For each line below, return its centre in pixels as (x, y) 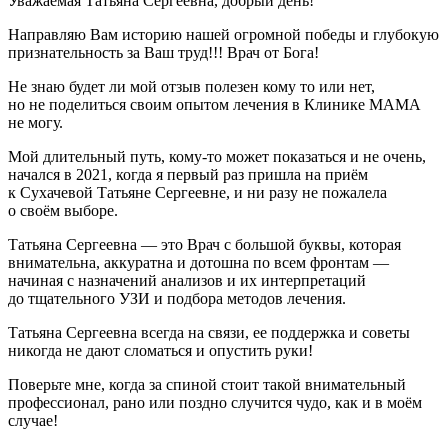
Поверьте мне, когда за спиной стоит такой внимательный (207, 384)
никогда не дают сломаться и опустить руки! (160, 350)
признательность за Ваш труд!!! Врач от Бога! (163, 52)
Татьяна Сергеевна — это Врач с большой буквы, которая (204, 244)
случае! (33, 420)
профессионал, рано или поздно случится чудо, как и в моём (215, 402)
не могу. (35, 122)
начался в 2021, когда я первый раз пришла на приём (188, 174)
